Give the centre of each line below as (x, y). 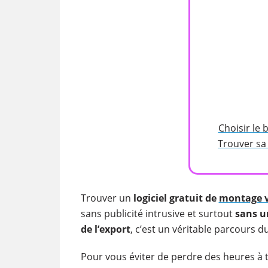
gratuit (186, 198)
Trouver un (107, 198)
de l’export (105, 229)
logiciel (150, 198)
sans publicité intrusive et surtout (158, 214)
